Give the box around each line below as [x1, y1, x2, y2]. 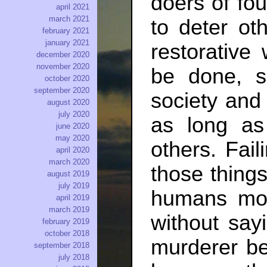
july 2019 [58, 181, 89, 191]
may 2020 [55, 133, 89, 143]
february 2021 [42, 26, 89, 36]
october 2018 [45, 229, 89, 238]
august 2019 [47, 169, 89, 179]
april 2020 [56, 145, 89, 155]
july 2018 [58, 253, 89, 262]
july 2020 [58, 110, 89, 119]
